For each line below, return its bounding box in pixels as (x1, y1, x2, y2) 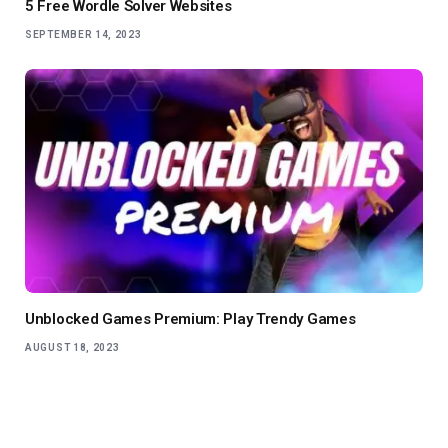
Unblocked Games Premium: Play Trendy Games (25, 310, 356, 329)
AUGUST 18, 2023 (25, 342, 120, 354)
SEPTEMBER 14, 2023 (25, 29, 142, 41)
